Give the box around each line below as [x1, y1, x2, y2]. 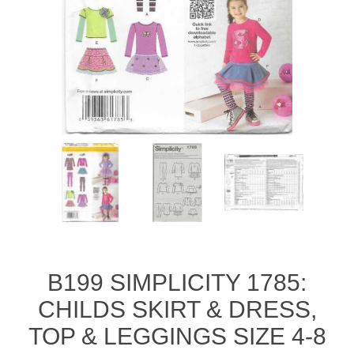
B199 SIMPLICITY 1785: [47, 269, 307, 296]
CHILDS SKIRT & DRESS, [37, 296, 317, 323]
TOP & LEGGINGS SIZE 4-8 [28, 323, 326, 350]
